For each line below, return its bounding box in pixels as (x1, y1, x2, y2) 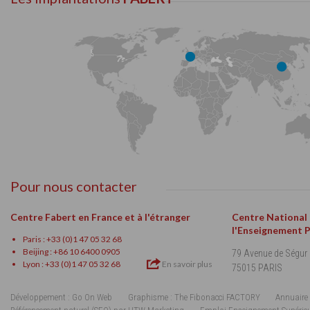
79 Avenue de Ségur (232, 248, 307, 259)
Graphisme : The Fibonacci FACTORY (127, 292, 260, 303)
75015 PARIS (232, 262, 282, 274)
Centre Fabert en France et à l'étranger (10, 211, 190, 224)
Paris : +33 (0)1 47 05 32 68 (23, 234, 122, 245)
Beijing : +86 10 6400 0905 (23, 246, 120, 257)
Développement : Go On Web (10, 292, 112, 303)
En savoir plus (161, 259, 212, 270)
